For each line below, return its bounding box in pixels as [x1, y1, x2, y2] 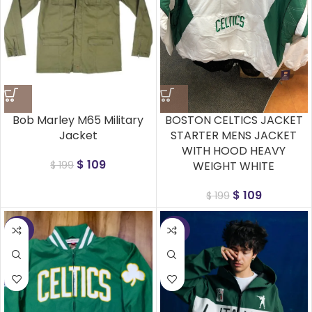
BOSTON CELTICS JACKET [164, 112, 303, 128]
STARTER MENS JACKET [171, 127, 297, 143]
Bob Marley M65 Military [13, 112, 144, 128]
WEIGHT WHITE [193, 158, 275, 174]
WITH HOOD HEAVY [182, 143, 286, 159]
